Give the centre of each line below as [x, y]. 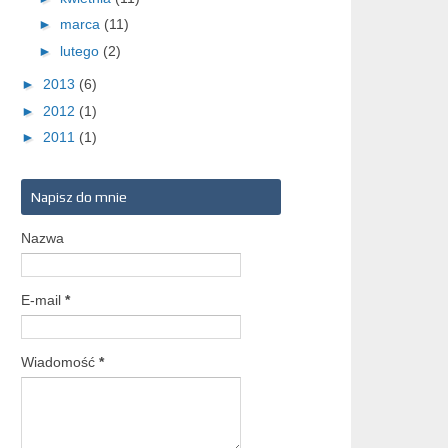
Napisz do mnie [79, 196]
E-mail [43, 299]
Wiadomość [60, 361]
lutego [81, 50]
